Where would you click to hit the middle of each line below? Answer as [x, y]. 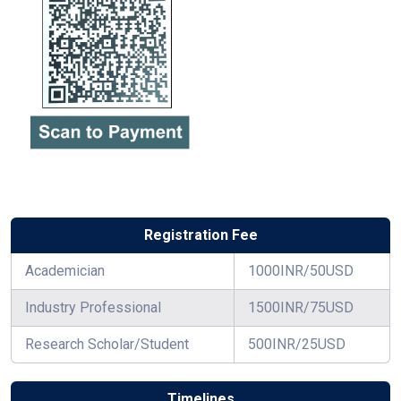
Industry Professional [93, 308]
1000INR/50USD [301, 271]
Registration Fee [200, 235]
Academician [65, 271]
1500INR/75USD [301, 308]
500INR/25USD [297, 345]
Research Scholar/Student [107, 345]
